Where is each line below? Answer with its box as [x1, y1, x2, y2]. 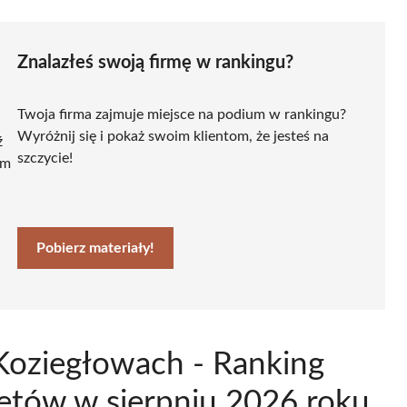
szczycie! [17, 150, 73, 165]
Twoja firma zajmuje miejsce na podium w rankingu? [17, 106, 346, 122]
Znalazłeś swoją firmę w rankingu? [17, 53, 293, 72]
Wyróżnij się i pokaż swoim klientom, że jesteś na [17, 128, 329, 144]
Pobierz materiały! [36, 240, 154, 255]
